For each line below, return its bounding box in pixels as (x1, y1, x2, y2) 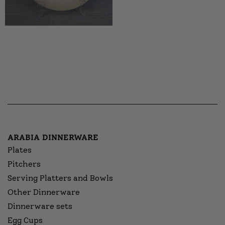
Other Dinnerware (8, 187, 80, 197)
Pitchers (8, 159, 41, 169)
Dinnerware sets (8, 201, 72, 211)
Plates (8, 145, 32, 155)
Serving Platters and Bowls (8, 173, 113, 183)
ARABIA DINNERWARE (8, 133, 98, 143)
